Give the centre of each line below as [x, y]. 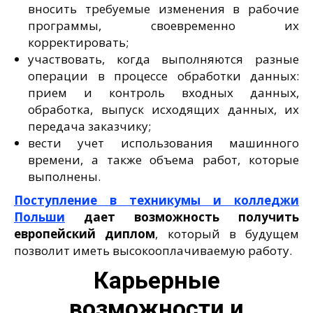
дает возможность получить [182, 217]
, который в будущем [227, 233]
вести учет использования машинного [163, 143]
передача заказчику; [89, 126]
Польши [39, 217]
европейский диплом [85, 233]
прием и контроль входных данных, [163, 92]
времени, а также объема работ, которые [163, 159]
